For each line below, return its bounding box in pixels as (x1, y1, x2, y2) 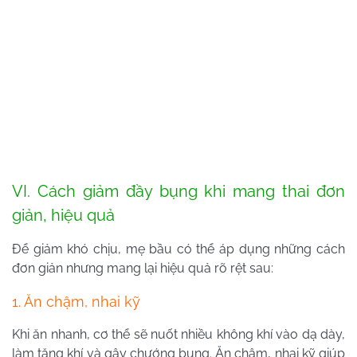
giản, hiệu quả (12, 206, 115, 226)
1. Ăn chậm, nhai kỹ (12, 293, 140, 311)
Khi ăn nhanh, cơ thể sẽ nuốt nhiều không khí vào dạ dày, (12, 327, 345, 343)
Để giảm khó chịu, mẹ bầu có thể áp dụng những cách (12, 241, 345, 257)
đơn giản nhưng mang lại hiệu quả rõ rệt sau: (12, 261, 273, 277)
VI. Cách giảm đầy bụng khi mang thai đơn (12, 182, 345, 202)
